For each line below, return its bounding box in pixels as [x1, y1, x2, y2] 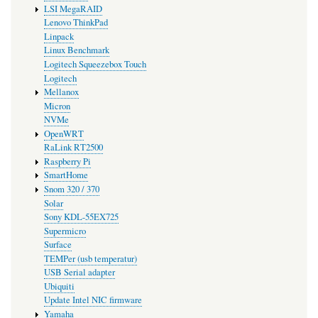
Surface [43, 238, 72, 251]
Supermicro [43, 224, 86, 237]
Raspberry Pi [43, 155, 91, 168]
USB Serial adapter [43, 266, 115, 279]
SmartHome [43, 169, 88, 182]
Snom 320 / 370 [43, 182, 99, 195]
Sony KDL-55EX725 [43, 211, 119, 224]
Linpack [43, 30, 74, 43]
